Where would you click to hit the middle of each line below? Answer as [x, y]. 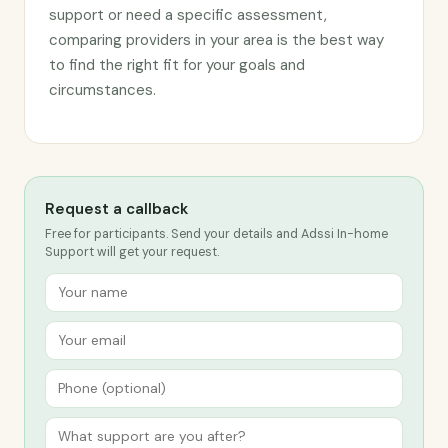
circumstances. [102, 90]
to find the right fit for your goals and [177, 65]
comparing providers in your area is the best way [216, 40]
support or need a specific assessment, [188, 15]
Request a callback [116, 209]
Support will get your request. [132, 252]
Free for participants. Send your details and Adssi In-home [216, 234]
